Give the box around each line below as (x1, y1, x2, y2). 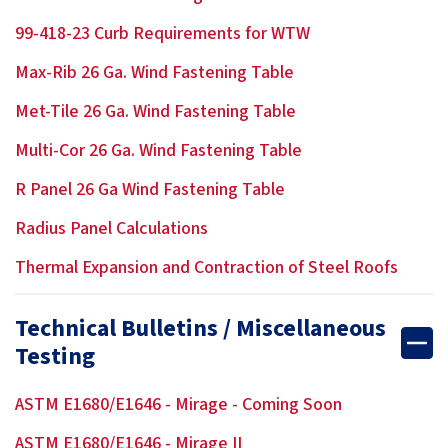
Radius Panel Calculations (15, 216, 208, 241)
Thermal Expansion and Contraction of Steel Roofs (15, 255, 398, 280)
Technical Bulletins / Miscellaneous (15, 311, 386, 346)
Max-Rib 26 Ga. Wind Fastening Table (15, 60, 294, 85)
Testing (15, 339, 95, 374)
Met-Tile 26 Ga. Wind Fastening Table (15, 99, 296, 124)
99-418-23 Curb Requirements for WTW (15, 21, 310, 46)
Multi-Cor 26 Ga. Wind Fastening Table (15, 138, 302, 163)
